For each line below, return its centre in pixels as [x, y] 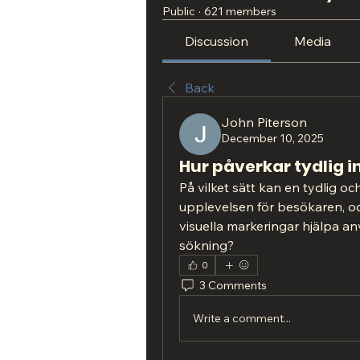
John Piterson [264, 122]
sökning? [207, 245]
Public [179, 11]
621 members [240, 11]
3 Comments [233, 285]
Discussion [217, 41]
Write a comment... [242, 318]
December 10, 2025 [272, 138]
